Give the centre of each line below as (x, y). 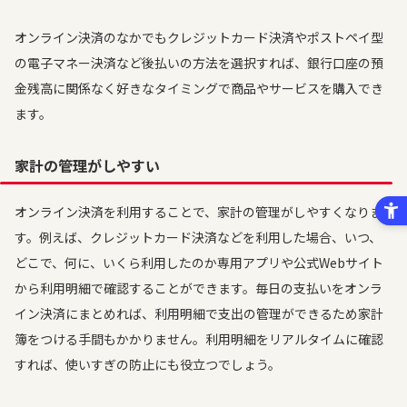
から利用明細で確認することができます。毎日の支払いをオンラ (199, 288)
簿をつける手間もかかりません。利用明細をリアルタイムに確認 (199, 339)
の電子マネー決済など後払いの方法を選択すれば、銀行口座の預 (199, 63)
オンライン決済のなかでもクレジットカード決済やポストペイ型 (199, 37)
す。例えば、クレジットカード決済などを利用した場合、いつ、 (198, 237)
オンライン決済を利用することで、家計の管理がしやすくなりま (199, 212)
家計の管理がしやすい (87, 165)
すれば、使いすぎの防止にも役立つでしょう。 (148, 364)
